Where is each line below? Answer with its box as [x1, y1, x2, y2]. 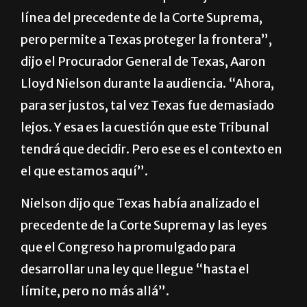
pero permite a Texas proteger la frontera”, [21, 64, 272, 81]
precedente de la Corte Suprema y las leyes [21, 250, 267, 267]
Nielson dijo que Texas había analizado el [21, 228, 260, 245]
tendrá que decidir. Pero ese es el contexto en [21, 174, 282, 191]
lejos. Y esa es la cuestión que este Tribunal [21, 152, 269, 169]
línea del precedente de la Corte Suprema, [21, 42, 262, 59]
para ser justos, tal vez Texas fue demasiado [21, 130, 274, 147]
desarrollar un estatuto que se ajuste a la [21, 21, 256, 37]
